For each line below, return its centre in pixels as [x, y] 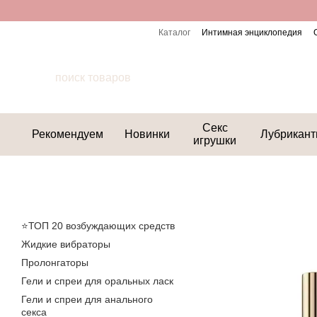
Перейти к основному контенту [83, 11]
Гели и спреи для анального [87, 299]
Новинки [147, 134]
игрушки [215, 140]
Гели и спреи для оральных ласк [97, 281]
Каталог [174, 33]
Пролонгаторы [55, 263]
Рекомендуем [68, 134]
